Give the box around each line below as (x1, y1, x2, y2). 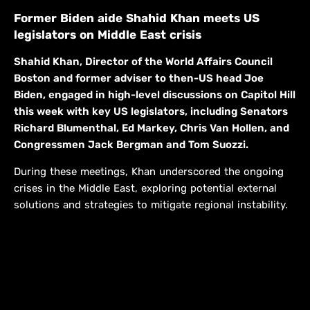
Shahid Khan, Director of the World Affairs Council (14, 55, 273, 69)
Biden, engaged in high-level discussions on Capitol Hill (14, 89, 295, 102)
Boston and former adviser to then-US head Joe (14, 72, 264, 85)
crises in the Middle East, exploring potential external (14, 182, 277, 195)
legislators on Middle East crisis (14, 28, 201, 42)
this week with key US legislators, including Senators (14, 105, 288, 118)
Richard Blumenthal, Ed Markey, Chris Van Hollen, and (14, 122, 289, 135)
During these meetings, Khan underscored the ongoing (14, 165, 284, 179)
